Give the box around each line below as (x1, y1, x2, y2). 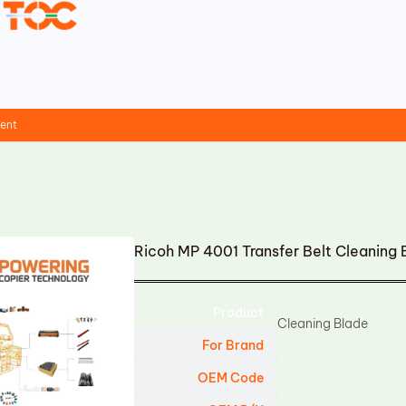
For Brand (202, 337, 265, 353)
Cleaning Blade (277, 315, 369, 332)
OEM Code (198, 370, 265, 386)
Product (213, 304, 265, 321)
